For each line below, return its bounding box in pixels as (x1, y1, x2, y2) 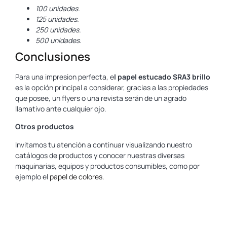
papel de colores (50, 171, 102, 181)
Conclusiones (15, 48, 90, 64)
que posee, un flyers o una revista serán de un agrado (15, 93, 186, 103)
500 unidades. (35, 35, 82, 45)
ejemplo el (15, 171, 50, 181)
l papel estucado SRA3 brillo (114, 71, 210, 82)
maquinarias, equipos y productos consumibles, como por (15, 161, 200, 171)
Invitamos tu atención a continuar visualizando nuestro (15, 139, 192, 149)
